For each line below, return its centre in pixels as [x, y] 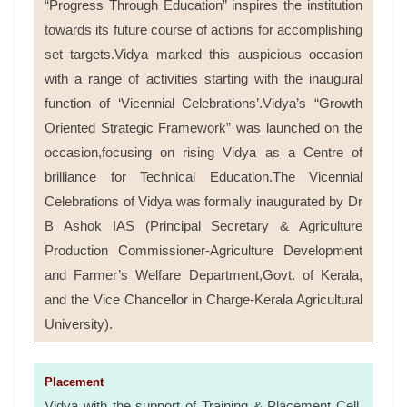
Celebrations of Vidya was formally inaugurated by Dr [203, 201]
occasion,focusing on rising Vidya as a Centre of [203, 152]
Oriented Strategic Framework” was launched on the [203, 127]
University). [79, 323]
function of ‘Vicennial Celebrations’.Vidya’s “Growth [203, 103]
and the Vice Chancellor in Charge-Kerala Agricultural [203, 299]
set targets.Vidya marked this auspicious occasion [203, 54]
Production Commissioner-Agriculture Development [203, 250]
